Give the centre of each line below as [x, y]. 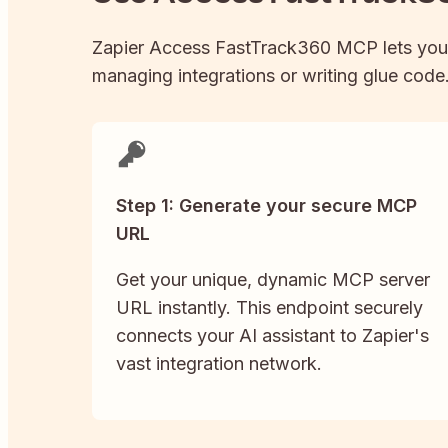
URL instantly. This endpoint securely [269, 308]
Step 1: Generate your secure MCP [266, 206]
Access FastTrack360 [240, 48]
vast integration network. [219, 364]
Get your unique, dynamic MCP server [273, 280]
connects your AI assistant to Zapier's [272, 336]
